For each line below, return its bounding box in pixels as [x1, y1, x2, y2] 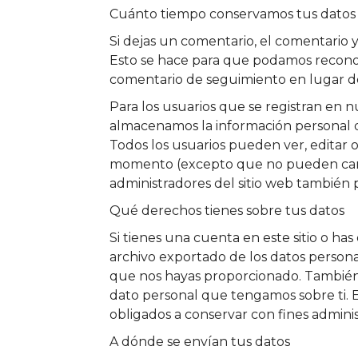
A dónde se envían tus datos [109, 334, 290, 350]
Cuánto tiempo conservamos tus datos [109, 6, 356, 22]
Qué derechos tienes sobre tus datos [109, 203, 344, 219]
